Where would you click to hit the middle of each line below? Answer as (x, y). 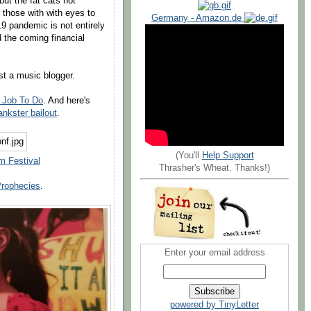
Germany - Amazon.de (198, 18)
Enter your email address (215, 253)
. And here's (67, 100)
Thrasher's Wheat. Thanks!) (215, 168)
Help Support (228, 155)
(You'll (188, 155)
